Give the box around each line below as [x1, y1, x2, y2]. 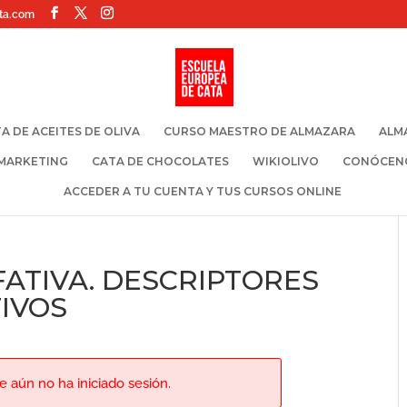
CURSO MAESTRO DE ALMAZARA [164, 124, 355, 138]
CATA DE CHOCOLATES [91, 154, 229, 168]
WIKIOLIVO [252, 154, 319, 168]
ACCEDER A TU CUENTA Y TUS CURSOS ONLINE [64, 184, 342, 198]
